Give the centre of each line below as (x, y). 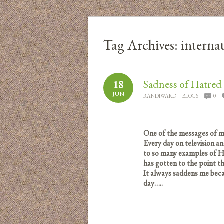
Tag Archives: (142, 45)
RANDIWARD (160, 96)
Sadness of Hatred (183, 84)
